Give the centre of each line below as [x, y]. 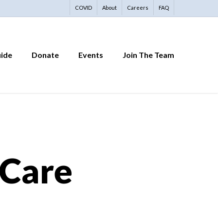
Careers [138, 8]
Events [91, 55]
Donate [45, 55]
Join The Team [148, 55]
